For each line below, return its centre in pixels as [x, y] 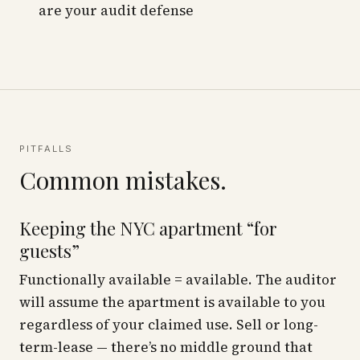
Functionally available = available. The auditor [178, 280]
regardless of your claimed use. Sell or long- [169, 325]
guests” [49, 251]
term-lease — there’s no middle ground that [166, 347]
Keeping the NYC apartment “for [148, 228]
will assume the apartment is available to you [172, 302]
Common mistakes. [123, 180]
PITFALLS [46, 149]
